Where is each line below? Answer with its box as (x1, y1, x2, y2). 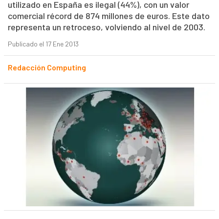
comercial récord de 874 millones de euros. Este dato (7, 10, 210, 22)
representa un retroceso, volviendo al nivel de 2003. (7, 22, 205, 33)
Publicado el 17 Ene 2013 (7, 40, 79, 48)
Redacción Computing (7, 63, 86, 72)
